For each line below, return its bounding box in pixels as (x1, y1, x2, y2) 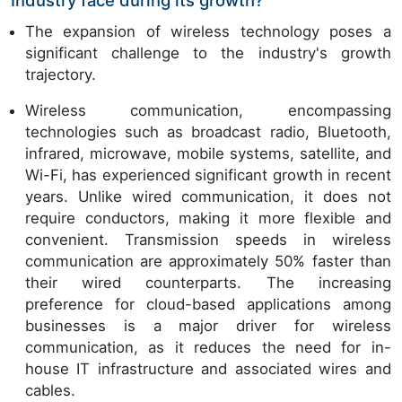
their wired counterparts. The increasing (25, 274, 391, 293)
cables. (25, 381, 75, 400)
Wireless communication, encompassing (25, 101, 391, 120)
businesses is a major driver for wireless (25, 317, 391, 336)
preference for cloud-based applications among (25, 295, 391, 314)
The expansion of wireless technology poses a (25, 22, 391, 41)
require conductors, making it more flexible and (25, 209, 391, 228)
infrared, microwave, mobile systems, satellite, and (25, 144, 391, 163)
